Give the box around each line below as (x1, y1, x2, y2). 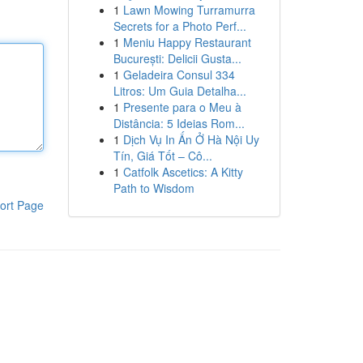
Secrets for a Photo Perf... (113, 18, 246, 34)
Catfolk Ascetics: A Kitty (122, 164, 243, 180)
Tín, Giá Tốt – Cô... (113, 147, 212, 164)
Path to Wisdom (113, 180, 194, 196)
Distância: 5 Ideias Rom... (113, 115, 245, 131)
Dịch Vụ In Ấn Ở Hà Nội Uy (122, 131, 259, 147)
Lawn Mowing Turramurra (122, 2, 255, 18)
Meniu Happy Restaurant (122, 34, 251, 50)
